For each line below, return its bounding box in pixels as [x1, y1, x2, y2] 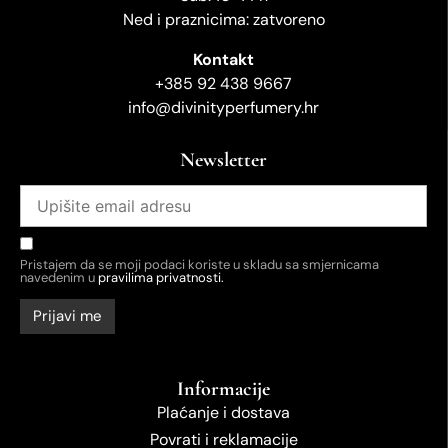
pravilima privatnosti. [98, 268, 224, 286]
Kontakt [193, 49, 254, 71]
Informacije [177, 376, 270, 401]
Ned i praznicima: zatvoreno [122, 9, 325, 31]
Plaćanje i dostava [157, 401, 290, 423]
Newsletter [180, 148, 267, 173]
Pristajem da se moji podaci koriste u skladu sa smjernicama [20, 255, 379, 273]
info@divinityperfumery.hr [128, 97, 319, 119]
